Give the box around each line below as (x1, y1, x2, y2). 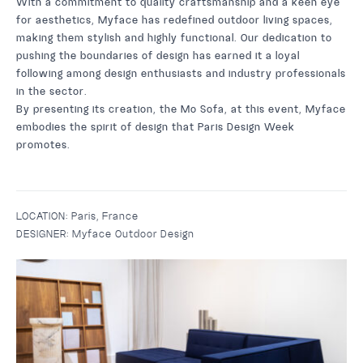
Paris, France (71, 210, 139, 222)
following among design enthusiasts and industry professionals (16, 67, 346, 79)
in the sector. (16, 85, 88, 97)
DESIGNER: (16, 228, 72, 240)
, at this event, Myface (224, 103, 346, 115)
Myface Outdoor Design (72, 228, 194, 240)
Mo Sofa (181, 103, 224, 115)
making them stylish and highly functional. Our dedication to (16, 32, 332, 44)
